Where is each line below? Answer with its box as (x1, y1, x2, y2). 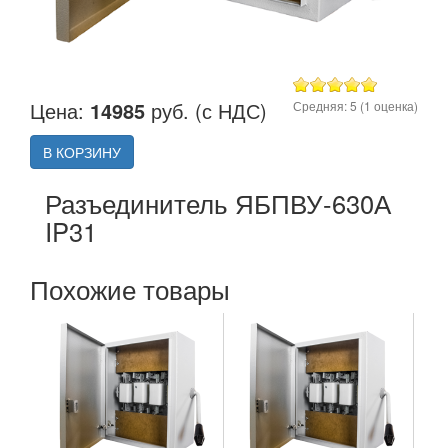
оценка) (371, 97, 418, 114)
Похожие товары (30, 271, 230, 307)
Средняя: (293, 97, 350, 114)
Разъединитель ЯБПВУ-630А (45, 185, 391, 221)
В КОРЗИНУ (43, 142, 121, 162)
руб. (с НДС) (145, 96, 267, 125)
